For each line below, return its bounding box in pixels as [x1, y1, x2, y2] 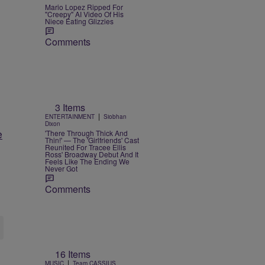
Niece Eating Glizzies [45, 15, 114, 26]
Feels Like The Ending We [45, 156, 130, 166]
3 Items [55, 100, 85, 114]
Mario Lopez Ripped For [45, 1, 123, 12]
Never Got [45, 163, 77, 173]
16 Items [55, 247, 91, 261]
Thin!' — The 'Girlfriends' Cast [45, 134, 139, 145]
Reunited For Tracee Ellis [45, 141, 126, 152]
